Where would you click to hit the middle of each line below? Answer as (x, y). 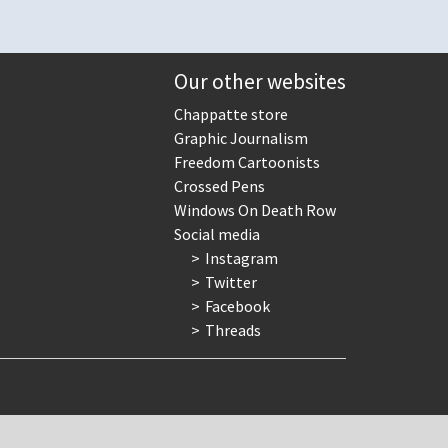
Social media (217, 234)
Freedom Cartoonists (247, 162)
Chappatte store (231, 114)
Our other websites (260, 82)
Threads (232, 330)
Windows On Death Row (255, 210)
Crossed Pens (219, 186)
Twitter (230, 282)
